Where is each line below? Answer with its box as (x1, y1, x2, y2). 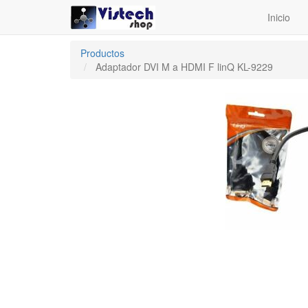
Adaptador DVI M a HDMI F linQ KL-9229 (96, 60, 273, 74)
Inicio (267, 10, 290, 24)
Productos (80, 46, 124, 60)
